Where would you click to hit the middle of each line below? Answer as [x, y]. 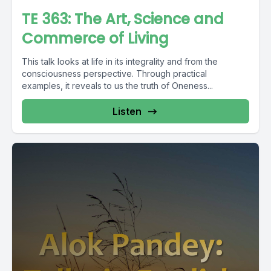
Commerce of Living [95, 38]
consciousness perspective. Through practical [114, 73]
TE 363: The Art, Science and [123, 19]
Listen [127, 111]
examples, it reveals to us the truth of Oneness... [117, 86]
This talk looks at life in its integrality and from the [120, 61]
